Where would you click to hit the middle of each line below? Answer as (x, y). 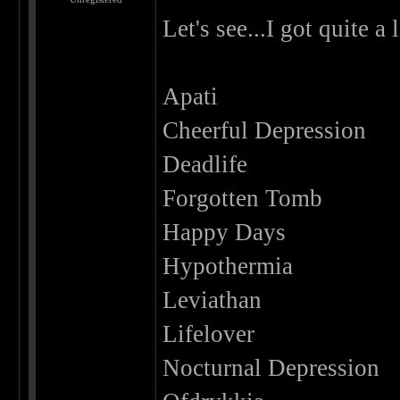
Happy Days (225, 233)
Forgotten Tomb (243, 199)
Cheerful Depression (265, 131)
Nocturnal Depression (271, 368)
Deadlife (205, 165)
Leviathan (212, 300)
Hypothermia (228, 267)
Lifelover (209, 334)
